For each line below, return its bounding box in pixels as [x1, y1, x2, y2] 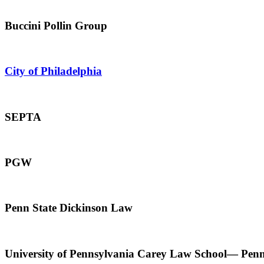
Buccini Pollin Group [5, 19, 107, 32]
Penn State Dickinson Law [5, 202, 133, 214]
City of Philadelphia [5, 65, 102, 78]
